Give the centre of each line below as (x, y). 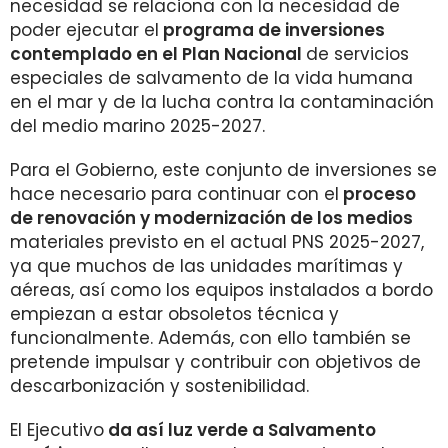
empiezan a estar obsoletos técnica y (174, 314)
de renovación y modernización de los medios (211, 218)
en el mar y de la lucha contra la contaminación (222, 102)
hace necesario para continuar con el (174, 194)
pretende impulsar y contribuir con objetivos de (215, 362)
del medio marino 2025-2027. (137, 126)
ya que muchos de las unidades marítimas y (206, 266)
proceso (377, 194)
